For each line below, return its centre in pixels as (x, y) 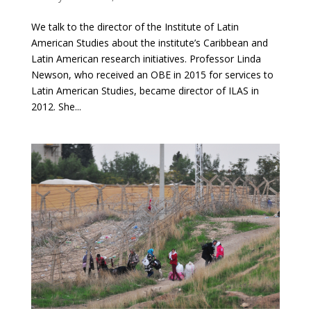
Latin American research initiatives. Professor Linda (146, 58)
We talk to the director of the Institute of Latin (135, 26)
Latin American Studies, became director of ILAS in (145, 90)
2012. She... (56, 106)
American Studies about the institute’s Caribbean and (149, 42)
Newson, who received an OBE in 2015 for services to (152, 74)
